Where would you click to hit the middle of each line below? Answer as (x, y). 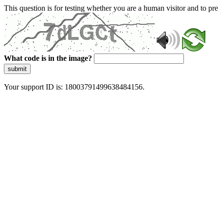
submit (17, 69)
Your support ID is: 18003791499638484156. (74, 87)
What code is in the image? (48, 58)
